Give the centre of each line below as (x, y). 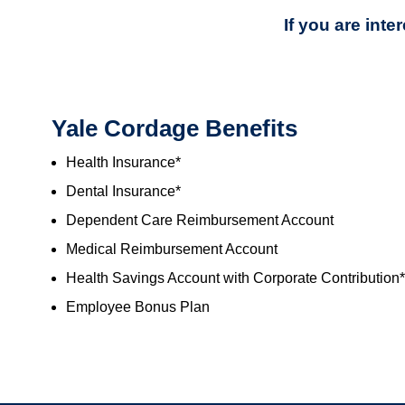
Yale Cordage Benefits (174, 129)
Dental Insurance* (123, 192)
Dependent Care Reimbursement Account (200, 221)
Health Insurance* (123, 163)
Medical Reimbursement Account (172, 250)
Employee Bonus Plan (138, 307)
